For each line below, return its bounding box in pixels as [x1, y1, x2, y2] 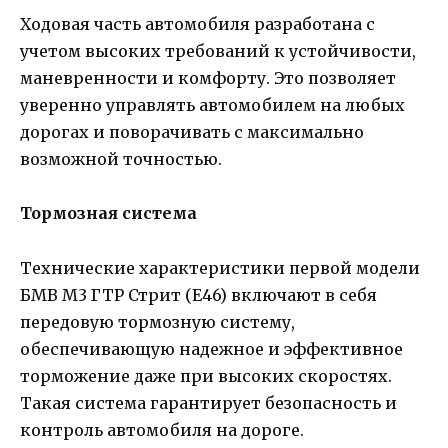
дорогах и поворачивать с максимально [20, 122, 364, 143]
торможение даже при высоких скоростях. [20, 365, 392, 386]
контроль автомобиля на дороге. [20, 419, 304, 440]
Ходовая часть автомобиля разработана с [20, 14, 375, 35]
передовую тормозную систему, [20, 311, 295, 332]
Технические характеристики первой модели [20, 257, 420, 278]
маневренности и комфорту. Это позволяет [20, 68, 396, 89]
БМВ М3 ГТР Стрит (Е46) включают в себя [20, 284, 377, 305]
